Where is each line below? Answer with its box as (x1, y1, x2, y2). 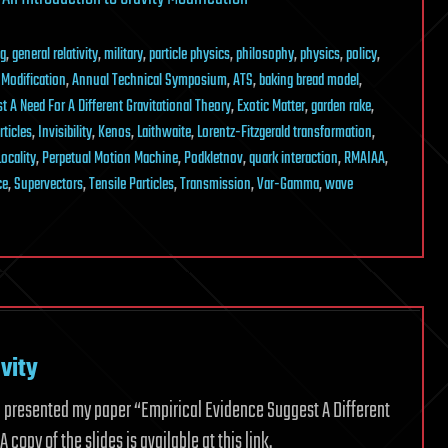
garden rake (311, 94, 371, 120)
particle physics (149, 42, 230, 68)
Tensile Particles (89, 172, 174, 198)
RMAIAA (344, 146, 385, 172)
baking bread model (259, 68, 359, 94)
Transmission (180, 172, 251, 198)
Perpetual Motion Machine (42, 146, 178, 172)
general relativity (12, 42, 98, 68)
